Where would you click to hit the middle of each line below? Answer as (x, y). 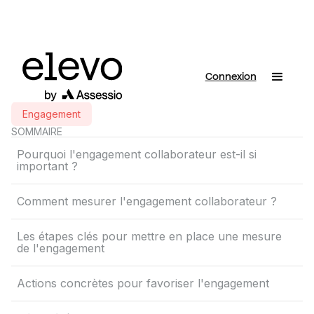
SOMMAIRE (37, 131)
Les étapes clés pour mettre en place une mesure (149, 236)
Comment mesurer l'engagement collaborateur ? (147, 201)
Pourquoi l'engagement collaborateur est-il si (137, 154)
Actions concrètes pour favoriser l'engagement (143, 283)
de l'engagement (61, 248)
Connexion (231, 76)
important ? (47, 166)
